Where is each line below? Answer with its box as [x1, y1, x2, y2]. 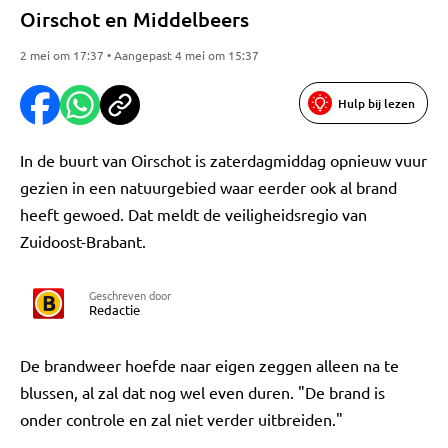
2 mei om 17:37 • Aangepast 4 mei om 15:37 [20, 47, 259, 63]
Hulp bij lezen [338, 94, 415, 112]
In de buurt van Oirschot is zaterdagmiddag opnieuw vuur [20, 150, 427, 170]
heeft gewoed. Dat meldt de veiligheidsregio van [20, 204, 367, 224]
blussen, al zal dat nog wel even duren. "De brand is [20, 382, 385, 402]
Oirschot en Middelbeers [20, 6, 249, 32]
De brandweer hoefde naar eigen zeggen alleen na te [20, 355, 399, 375]
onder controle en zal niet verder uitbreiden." [20, 409, 343, 429]
